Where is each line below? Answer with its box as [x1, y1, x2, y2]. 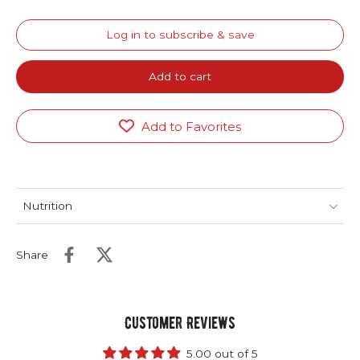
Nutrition [22, 199, 72, 213]
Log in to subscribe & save [105, 28, 255, 42]
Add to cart [149, 70, 211, 84]
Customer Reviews [125, 313, 235, 333]
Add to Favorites [141, 118, 241, 134]
